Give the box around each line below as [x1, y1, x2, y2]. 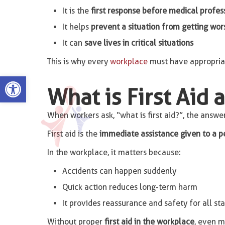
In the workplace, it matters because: [47, 148, 181, 157]
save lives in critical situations [84, 38, 193, 48]
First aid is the [47, 129, 99, 139]
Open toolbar [5, 71, 58, 90]
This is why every [47, 57, 110, 66]
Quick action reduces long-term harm [62, 182, 197, 192]
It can [62, 38, 84, 48]
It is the [62, 6, 91, 16]
